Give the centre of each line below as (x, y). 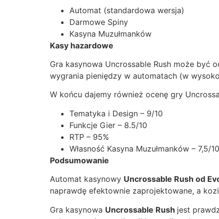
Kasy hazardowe (82, 45)
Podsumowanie (79, 160)
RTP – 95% (89, 137)
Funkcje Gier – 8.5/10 (108, 125)
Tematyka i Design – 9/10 (116, 113)
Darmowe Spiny (99, 22)
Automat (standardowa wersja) (127, 10)
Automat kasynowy (87, 179)
